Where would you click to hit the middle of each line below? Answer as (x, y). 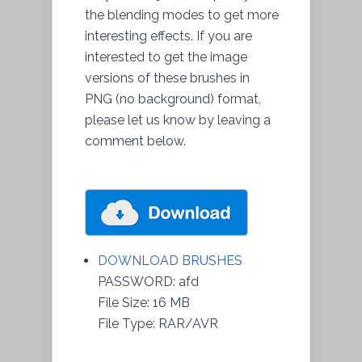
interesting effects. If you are (168, 36)
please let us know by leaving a (178, 120)
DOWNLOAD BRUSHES (170, 260)
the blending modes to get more (182, 15)
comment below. (135, 141)
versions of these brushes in (167, 78)
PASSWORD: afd (148, 281)
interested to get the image (166, 57)
